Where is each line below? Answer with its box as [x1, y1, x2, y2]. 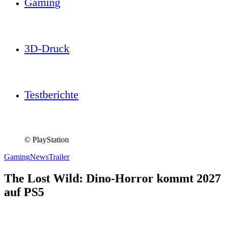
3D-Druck [24, 42, 69, 55]
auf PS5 [4, 185, 44, 199]
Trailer [49, 153, 69, 161]
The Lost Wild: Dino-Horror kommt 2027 [4, 171, 221, 185]
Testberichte [24, 88, 79, 101]
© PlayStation [24, 135, 69, 144]
